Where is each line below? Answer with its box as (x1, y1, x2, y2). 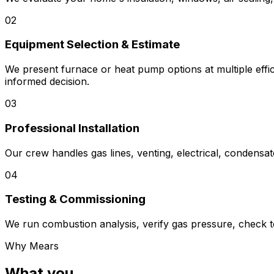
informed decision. (5, 75, 89, 88)
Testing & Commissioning (5, 192, 146, 207)
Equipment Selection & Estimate (5, 37, 180, 52)
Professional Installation (5, 120, 139, 135)
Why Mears (5, 240, 59, 253)
